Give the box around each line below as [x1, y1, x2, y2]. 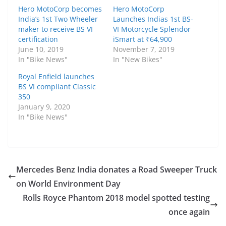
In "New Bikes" [113, 54, 162, 65]
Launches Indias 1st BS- [113, 14, 193, 24]
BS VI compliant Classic [18, 82, 96, 92]
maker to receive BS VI [18, 24, 93, 34]
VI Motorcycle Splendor [113, 24, 191, 34]
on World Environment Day [16, 178, 121, 190]
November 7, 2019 [113, 44, 175, 54]
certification [18, 34, 58, 44]
